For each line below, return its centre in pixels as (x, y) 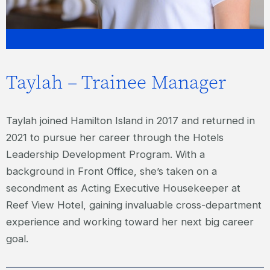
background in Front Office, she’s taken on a (111, 171)
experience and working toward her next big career (130, 221)
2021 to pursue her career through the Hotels (115, 137)
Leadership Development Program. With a (105, 154)
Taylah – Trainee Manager (118, 83)
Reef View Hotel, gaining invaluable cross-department (134, 205)
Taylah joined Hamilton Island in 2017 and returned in (130, 120)
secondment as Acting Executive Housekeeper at (123, 188)
